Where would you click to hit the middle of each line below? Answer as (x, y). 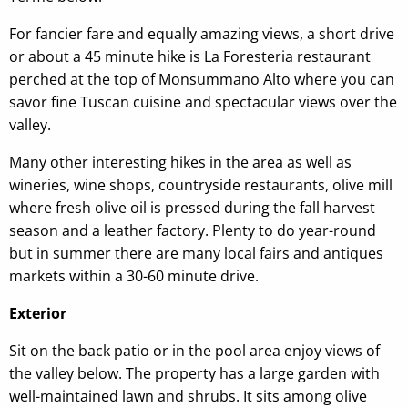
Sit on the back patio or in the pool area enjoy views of (194, 350)
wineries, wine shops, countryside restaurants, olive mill (201, 184)
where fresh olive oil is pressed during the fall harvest (192, 207)
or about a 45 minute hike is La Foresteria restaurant (190, 56)
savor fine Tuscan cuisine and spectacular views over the (203, 102)
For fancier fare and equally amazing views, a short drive (202, 33)
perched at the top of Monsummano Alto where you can (202, 79)
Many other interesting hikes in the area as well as (180, 162)
